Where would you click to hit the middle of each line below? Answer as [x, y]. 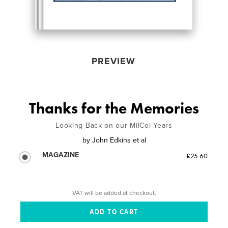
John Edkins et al [119, 140]
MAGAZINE [61, 155]
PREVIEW [113, 61]
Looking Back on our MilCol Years [114, 125]
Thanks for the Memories [114, 108]
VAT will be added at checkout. [114, 193]
